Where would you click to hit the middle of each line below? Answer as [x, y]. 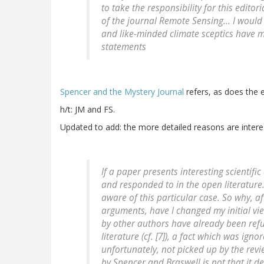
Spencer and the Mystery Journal [122, 91]
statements [124, 47]
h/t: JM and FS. [88, 109]
